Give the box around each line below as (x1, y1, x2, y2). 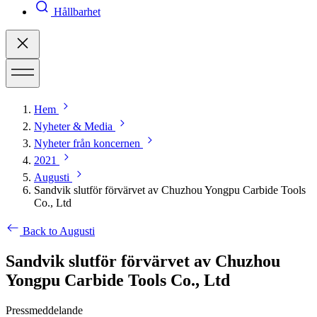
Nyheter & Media (34, 120, 113, 133)
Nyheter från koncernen (34, 137, 140, 150)
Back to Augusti (23, 225, 95, 238)
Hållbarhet (54, 6, 100, 18)
